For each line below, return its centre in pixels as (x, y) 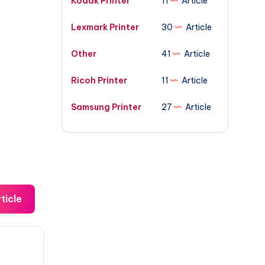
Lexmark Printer (105, 27)
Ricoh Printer (99, 80)
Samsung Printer (106, 107)
